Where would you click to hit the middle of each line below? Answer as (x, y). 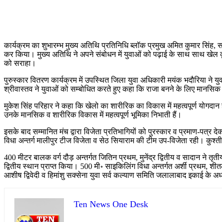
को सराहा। (20, 63)
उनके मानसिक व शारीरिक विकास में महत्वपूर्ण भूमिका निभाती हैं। (93, 115)
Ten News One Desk (111, 204)
